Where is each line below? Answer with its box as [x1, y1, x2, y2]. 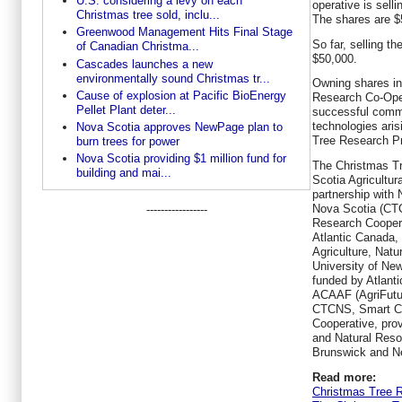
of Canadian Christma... [75, 39, 199, 54]
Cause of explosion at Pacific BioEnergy [75, 88, 286, 102]
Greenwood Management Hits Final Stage [75, 25, 293, 39]
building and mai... [75, 166, 171, 180]
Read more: [312, 371, 376, 385]
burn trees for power [75, 135, 179, 149]
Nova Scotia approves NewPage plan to [75, 120, 283, 135]
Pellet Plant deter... [75, 102, 176, 117]
